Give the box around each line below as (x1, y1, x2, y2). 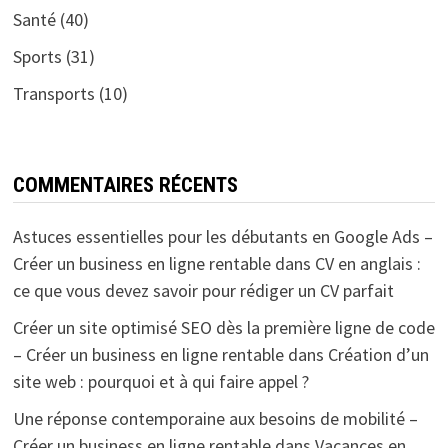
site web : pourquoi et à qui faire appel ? (12, 369, 309, 393)
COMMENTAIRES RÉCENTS (12, 172, 238, 197)
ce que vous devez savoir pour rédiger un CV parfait (12, 278, 394, 302)
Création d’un (327, 342, 429, 366)
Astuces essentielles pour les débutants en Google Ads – (12, 224, 433, 248)
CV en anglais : (314, 251, 421, 275)
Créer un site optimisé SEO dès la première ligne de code (12, 315, 435, 339)
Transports (12, 81, 95, 105)
